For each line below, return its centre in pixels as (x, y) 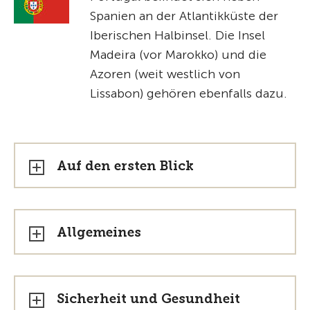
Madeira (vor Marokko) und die (178, 55)
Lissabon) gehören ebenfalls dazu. (189, 93)
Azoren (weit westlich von (165, 74)
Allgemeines (99, 232)
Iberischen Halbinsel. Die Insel (177, 35)
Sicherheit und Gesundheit (148, 299)
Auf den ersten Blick (125, 166)
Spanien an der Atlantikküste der (184, 16)
